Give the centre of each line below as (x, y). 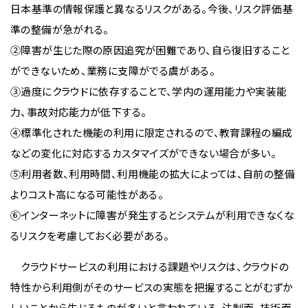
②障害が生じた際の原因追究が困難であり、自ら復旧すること (150, 50)
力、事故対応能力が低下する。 (79, 112)
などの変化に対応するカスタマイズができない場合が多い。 (144, 153)
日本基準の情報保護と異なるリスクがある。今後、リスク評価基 (152, 9)
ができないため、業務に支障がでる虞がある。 (113, 70)
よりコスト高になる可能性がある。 (87, 194)
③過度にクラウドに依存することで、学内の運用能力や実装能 (149, 91)
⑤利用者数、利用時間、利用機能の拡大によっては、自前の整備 (153, 174)
